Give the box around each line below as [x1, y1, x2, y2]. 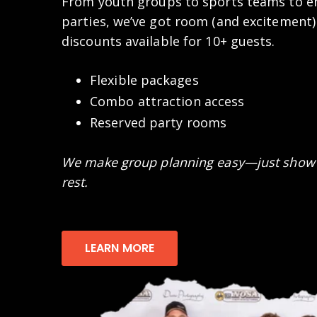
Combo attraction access [90, 92, 245, 110]
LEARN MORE [85, 239, 154, 256]
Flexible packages [90, 71, 199, 88]
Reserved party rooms [90, 113, 226, 131]
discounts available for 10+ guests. [62, 33, 275, 50]
